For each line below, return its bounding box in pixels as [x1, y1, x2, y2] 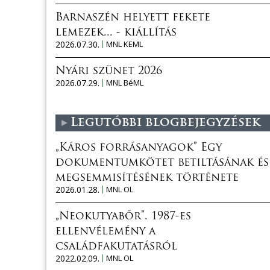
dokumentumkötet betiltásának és [55, 157, 269, 169]
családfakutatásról [55, 240, 177, 253]
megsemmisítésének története [55, 172, 239, 184]
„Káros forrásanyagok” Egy [55, 142, 222, 154]
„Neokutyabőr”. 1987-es [55, 210, 191, 222]
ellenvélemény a [55, 225, 155, 237]
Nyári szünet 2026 [55, 65, 162, 77]
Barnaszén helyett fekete [55, 11, 210, 24]
